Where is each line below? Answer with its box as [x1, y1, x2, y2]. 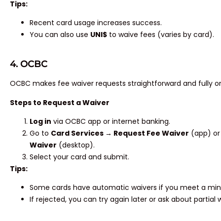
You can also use [30, 29, 90, 39]
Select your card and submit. [30, 152, 129, 162]
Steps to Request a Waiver [10, 97, 110, 108]
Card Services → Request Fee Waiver [51, 128, 189, 139]
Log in [30, 116, 51, 127]
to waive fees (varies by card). [107, 29, 214, 39]
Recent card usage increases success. [30, 17, 162, 28]
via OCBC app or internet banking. [51, 116, 170, 127]
